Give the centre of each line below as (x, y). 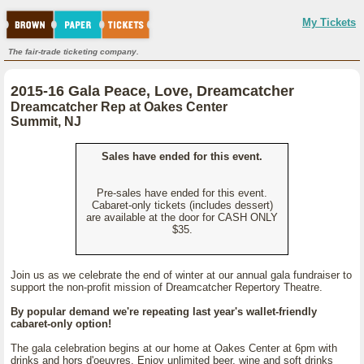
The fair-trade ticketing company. (74, 52)
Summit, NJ (46, 121)
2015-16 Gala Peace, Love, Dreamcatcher (152, 91)
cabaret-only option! (61, 324)
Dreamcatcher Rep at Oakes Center (119, 107)
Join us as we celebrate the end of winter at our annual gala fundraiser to (181, 275)
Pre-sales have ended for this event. (182, 193)
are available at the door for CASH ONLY (182, 217)
